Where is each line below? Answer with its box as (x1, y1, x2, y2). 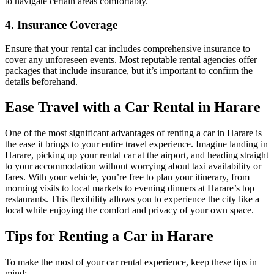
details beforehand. (5, 76, 78, 87)
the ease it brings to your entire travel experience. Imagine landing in (5, 139, 268, 150)
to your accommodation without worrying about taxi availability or (5, 161, 261, 172)
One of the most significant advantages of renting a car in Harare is (5, 128, 262, 139)
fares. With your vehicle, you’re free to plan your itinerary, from (5, 172, 250, 183)
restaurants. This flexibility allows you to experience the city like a (5, 194, 259, 205)
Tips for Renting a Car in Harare (5, 228, 213, 245)
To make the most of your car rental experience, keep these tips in (5, 257, 257, 268)
